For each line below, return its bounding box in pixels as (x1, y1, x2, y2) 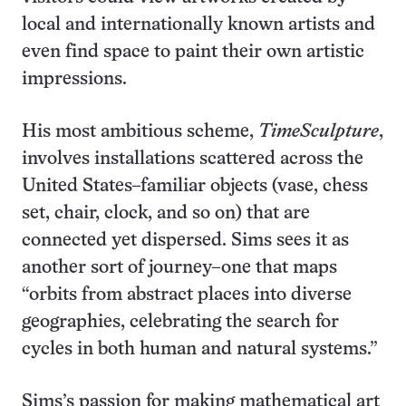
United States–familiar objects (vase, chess (22, 178, 368, 196)
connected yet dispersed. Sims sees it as (22, 232, 349, 250)
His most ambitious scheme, (22, 123, 258, 141)
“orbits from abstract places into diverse (22, 286, 352, 304)
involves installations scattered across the (22, 150, 363, 169)
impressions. (22, 71, 127, 89)
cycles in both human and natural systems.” (22, 341, 378, 359)
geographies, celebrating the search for (22, 314, 339, 332)
